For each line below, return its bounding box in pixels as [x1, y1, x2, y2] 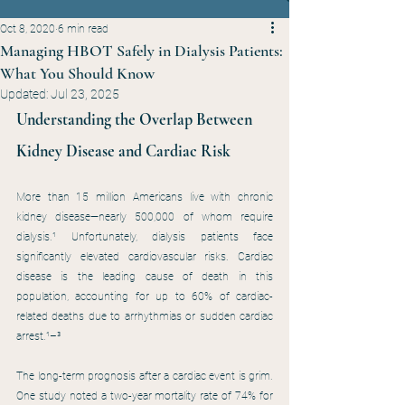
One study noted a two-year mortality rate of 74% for [16, 390, 273, 402]
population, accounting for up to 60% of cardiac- [16, 290, 273, 303]
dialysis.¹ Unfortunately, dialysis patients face [16, 231, 273, 243]
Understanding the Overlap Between [16, 109, 256, 129]
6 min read [58, 23, 108, 35]
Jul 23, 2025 [51, 87, 119, 101]
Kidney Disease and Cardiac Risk [16, 141, 231, 161]
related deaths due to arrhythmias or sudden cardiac [16, 310, 273, 323]
